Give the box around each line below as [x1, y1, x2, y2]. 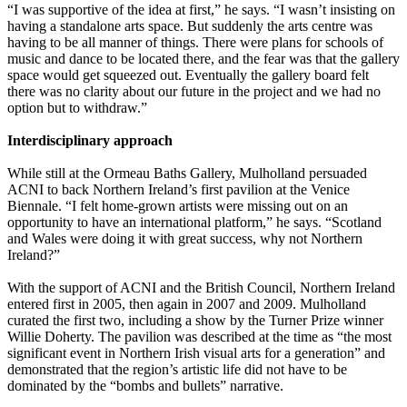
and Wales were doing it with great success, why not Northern [7, 231, 362, 247]
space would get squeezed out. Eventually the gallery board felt [7, 67, 369, 84]
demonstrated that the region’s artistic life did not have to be [7, 362, 347, 378]
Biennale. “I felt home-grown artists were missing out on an [7, 198, 348, 214]
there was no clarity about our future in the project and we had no [7, 84, 381, 100]
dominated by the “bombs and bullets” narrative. [7, 378, 283, 394]
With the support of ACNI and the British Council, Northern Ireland [7, 280, 395, 296]
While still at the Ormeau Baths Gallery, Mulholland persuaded [7, 165, 367, 182]
